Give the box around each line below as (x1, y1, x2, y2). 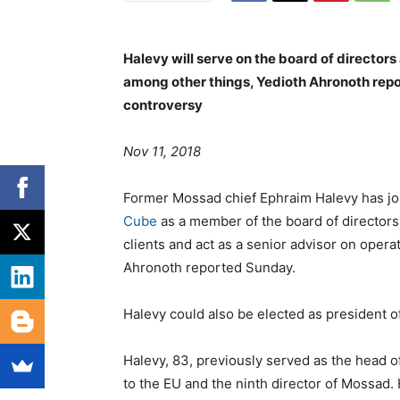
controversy (123, 96, 203, 114)
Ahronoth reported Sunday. (123, 259, 296, 277)
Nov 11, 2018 (123, 143, 201, 161)
